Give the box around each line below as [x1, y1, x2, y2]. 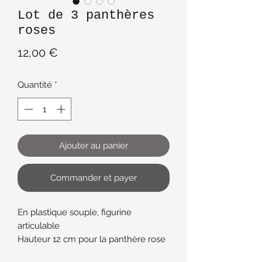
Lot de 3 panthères [18, 8, 154, 23]
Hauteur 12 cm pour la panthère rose [18, 233, 166, 244]
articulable [18, 220, 62, 231]
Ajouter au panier [59, 140, 128, 151]
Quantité [18, 80, 52, 91]
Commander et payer [50, 172, 137, 183]
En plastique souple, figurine [18, 206, 132, 218]
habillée [18, 247, 50, 258]
